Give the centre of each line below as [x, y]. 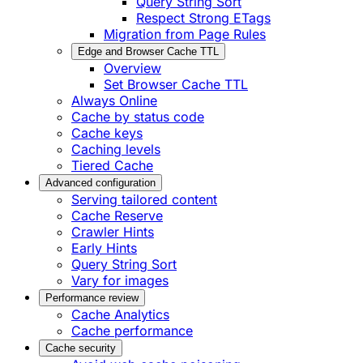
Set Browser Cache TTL [176, 85]
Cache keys [107, 133]
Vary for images [120, 281]
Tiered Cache [112, 166]
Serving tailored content [144, 200]
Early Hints [104, 248]
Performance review [92, 298]
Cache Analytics [120, 315]
